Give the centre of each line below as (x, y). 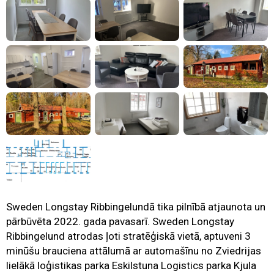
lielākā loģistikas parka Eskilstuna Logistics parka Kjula (131, 266)
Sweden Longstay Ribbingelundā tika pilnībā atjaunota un (136, 207)
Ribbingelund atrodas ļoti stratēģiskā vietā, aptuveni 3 (128, 236)
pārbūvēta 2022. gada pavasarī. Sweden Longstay (120, 222)
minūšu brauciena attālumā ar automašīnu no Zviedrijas (134, 251)
